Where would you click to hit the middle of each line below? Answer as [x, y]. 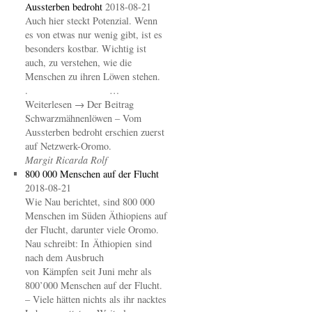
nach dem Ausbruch [64, 257]
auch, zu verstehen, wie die [78, 62]
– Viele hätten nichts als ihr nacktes [95, 299]
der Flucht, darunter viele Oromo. [93, 229]
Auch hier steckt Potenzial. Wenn [91, 21]
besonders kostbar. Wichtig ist [85, 48]
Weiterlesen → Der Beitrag [79, 104]
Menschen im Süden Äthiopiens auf [96, 216]
